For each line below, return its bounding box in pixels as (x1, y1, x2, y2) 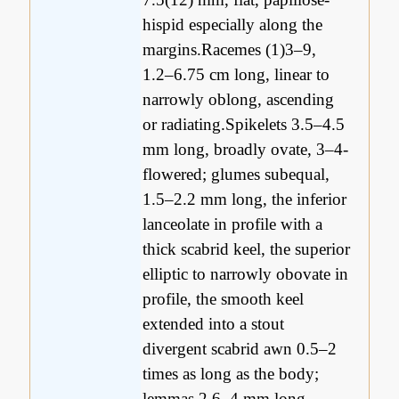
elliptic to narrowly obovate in (142, 265, 349, 284)
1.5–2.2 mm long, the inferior (142, 190, 347, 209)
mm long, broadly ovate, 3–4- (142, 140, 349, 159)
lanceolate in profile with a (142, 215, 323, 234)
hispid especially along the (142, 15, 323, 35)
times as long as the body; (142, 364, 320, 384)
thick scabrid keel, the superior (142, 240, 351, 259)
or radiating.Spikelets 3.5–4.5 (142, 115, 346, 134)
